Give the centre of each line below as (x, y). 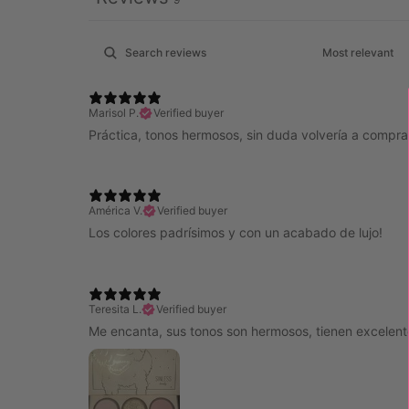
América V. (116, 211)
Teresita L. (115, 309)
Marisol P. (114, 112)
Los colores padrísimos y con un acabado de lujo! (236, 233)
